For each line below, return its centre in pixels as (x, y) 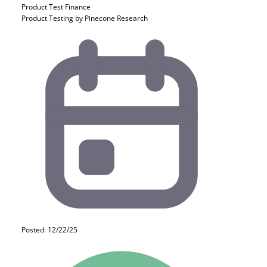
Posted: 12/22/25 (49, 230)
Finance (78, 7)
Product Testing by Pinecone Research (85, 18)
